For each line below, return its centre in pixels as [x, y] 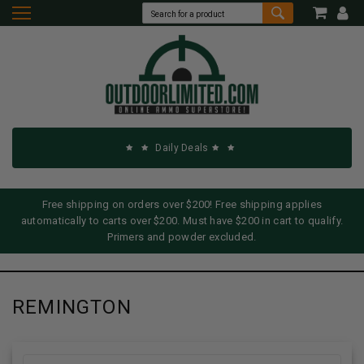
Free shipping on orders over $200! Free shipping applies [182, 204]
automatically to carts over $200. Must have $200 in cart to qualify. [182, 220]
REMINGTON [72, 307]
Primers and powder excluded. [182, 236]
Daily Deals [182, 147]
